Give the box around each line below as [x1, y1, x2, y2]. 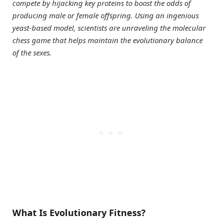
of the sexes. [12, 47, 52, 57]
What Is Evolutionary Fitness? [12, 207, 146, 219]
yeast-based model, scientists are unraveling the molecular [12, 22, 206, 33]
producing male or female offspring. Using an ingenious [12, 10, 199, 20]
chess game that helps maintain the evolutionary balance [12, 35, 203, 45]
